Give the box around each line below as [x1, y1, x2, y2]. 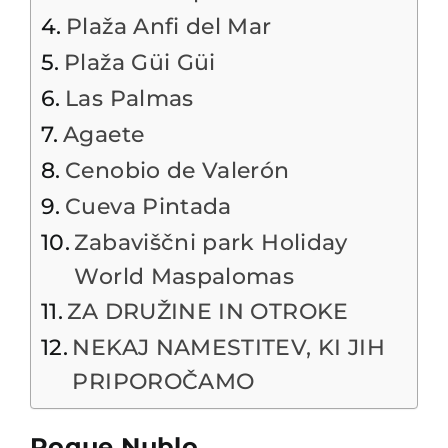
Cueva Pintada [65, 193, 232, 220]
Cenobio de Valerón [65, 157, 290, 184]
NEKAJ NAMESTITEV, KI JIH [72, 334, 386, 361]
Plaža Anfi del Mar [66, 13, 272, 40]
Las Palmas [65, 85, 194, 112]
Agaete [63, 121, 145, 148]
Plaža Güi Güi [64, 49, 216, 76]
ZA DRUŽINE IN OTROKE [67, 298, 349, 325]
